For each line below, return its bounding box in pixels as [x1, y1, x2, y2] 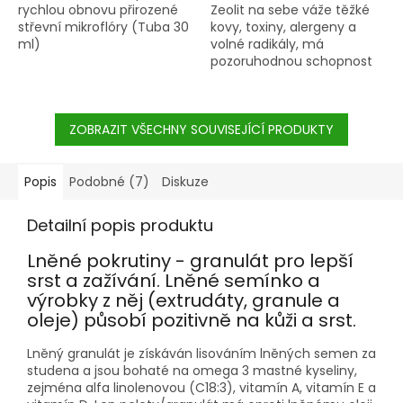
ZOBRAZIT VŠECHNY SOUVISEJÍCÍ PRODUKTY [69, 120, 334, 139]
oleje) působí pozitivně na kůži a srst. [27, 307, 356, 333]
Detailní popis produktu [27, 213, 213, 237]
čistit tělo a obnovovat [210, 68, 352, 87]
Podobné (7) [69, 172, 149, 191]
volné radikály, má [210, 34, 324, 53]
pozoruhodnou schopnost [210, 51, 372, 70]
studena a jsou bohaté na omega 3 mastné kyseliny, [27, 361, 357, 380]
